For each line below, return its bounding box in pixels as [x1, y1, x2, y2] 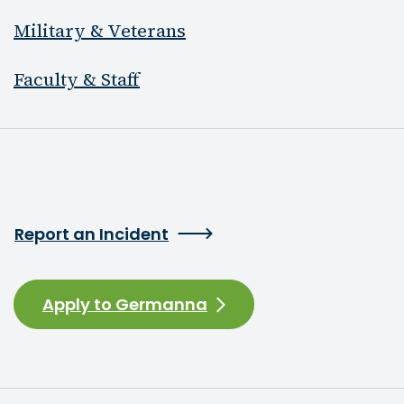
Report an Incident [14, 222, 169, 245]
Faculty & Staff [14, 67, 140, 92]
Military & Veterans [14, 18, 186, 43]
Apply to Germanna [42, 293, 207, 316]
